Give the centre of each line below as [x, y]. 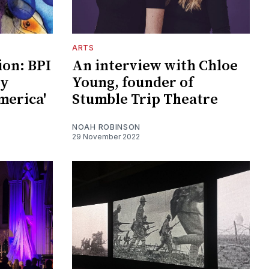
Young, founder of [133, 83]
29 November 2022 [106, 136]
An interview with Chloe [155, 66]
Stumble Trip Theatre [145, 99]
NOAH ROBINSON [107, 127]
